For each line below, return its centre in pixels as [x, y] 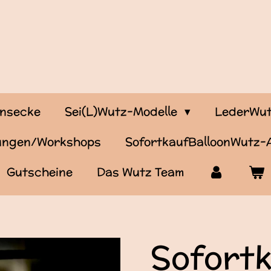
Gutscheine [39, 171]
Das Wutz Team [140, 171]
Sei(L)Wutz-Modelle [122, 111]
